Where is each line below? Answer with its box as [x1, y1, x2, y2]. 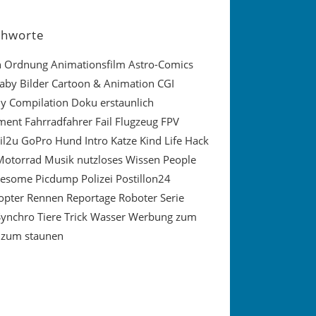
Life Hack [164, 133, 209, 148]
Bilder [19, 76, 49, 91]
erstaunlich [99, 95, 154, 110]
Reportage [66, 190, 116, 205]
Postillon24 [115, 171, 171, 186]
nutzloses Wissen [76, 152, 160, 167]
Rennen [26, 190, 63, 205]
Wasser [90, 209, 126, 224]
